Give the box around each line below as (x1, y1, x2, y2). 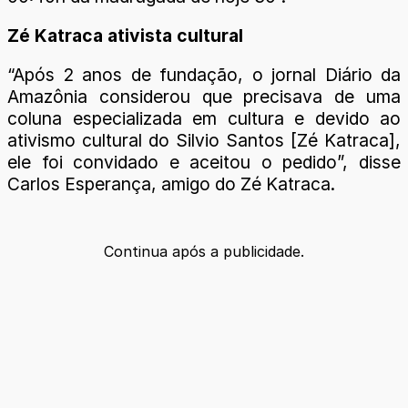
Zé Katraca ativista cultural (7, 25, 243, 47)
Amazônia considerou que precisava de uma (7, 86, 401, 108)
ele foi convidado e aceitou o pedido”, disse (7, 151, 401, 174)
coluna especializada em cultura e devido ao (7, 107, 401, 130)
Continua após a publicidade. (104, 241, 304, 260)
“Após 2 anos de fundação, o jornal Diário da (7, 64, 401, 87)
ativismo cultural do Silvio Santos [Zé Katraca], (7, 129, 401, 152)
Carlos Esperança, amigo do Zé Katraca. (7, 173, 335, 196)
